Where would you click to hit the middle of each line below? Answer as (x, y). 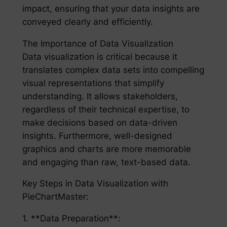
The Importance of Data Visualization (98, 43)
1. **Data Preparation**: (71, 219)
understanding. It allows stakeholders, (100, 96)
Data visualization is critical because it (100, 56)
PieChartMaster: (55, 197)
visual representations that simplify (93, 83)
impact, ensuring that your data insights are (111, 8)
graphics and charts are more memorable (106, 149)
